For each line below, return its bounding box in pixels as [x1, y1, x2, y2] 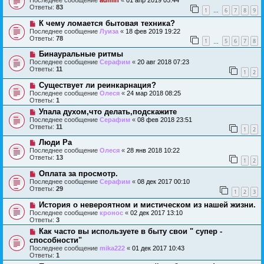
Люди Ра [38, 138, 72, 147]
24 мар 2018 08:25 [127, 89, 181, 97]
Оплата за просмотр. [38, 169, 118, 179]
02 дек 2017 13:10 [130, 209, 183, 216]
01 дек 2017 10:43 [132, 244, 184, 252]
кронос [100, 209, 123, 216]
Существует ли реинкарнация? [38, 80, 156, 90]
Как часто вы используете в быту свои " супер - [38, 226, 222, 236]
